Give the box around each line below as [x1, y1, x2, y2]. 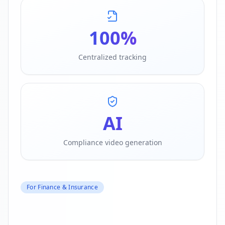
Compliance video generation [63, 137, 162, 147]
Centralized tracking [78, 52, 147, 62]
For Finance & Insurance [27, 182, 98, 191]
